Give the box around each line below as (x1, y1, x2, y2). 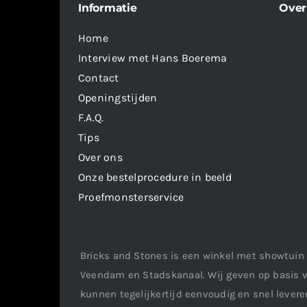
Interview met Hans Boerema (78, 51, 228, 64)
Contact (78, 71, 119, 84)
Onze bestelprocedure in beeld (78, 170, 232, 184)
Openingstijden (78, 90, 158, 104)
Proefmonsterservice (78, 190, 184, 204)
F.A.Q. (78, 110, 104, 124)
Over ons (78, 150, 123, 164)
